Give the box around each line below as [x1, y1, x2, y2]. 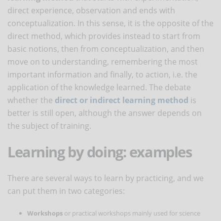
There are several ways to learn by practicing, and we [7, 172, 204, 184]
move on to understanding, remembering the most [7, 56, 198, 67]
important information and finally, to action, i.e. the [7, 69, 197, 80]
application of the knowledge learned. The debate [7, 81, 191, 93]
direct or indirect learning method [55, 94, 188, 106]
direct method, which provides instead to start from [7, 30, 200, 41]
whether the [7, 94, 55, 106]
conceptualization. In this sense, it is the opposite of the [7, 17, 214, 29]
